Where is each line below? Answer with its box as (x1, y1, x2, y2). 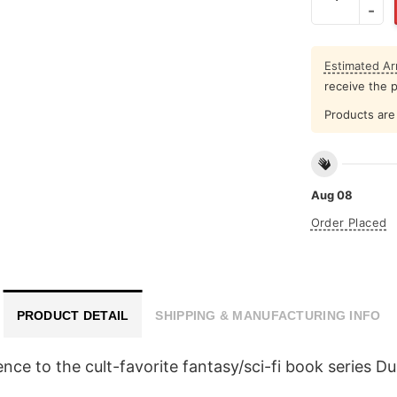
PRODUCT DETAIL (16, 307, 129, 323)
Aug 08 (310, 188, 353, 203)
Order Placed (310, 215, 387, 230)
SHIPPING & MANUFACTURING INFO (155, 307, 381, 323)
